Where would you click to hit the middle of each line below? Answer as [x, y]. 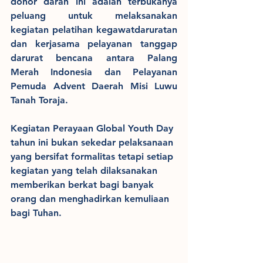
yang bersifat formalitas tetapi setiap [93, 157]
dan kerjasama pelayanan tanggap [94, 44]
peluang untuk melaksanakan [94, 16]
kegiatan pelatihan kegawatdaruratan [94, 30]
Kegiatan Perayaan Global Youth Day [93, 129]
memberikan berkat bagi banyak [84, 185]
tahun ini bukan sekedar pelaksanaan [93, 143]
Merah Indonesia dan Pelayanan [94, 72]
